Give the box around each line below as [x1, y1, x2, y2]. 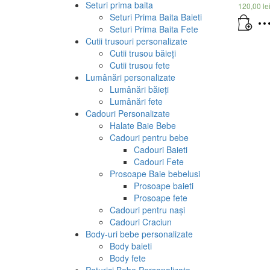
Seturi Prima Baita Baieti [110, 10, 202, 23]
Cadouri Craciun [110, 215, 172, 228]
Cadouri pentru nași [110, 203, 185, 216]
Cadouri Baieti [134, 143, 187, 155]
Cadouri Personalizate [86, 107, 170, 119]
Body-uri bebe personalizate [86, 227, 193, 240]
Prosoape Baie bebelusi [110, 167, 200, 180]
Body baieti [110, 239, 152, 252]
